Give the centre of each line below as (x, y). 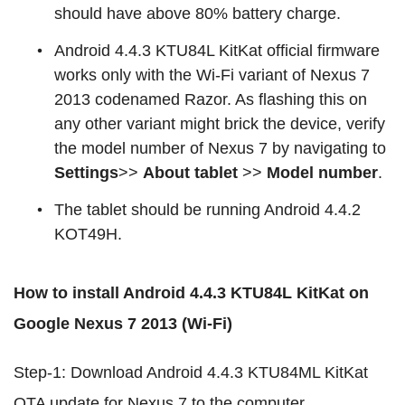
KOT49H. (88, 234)
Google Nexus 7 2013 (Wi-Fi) (123, 324)
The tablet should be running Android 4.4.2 (207, 210)
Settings (86, 173)
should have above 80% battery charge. (198, 14)
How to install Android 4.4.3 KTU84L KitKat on (191, 293)
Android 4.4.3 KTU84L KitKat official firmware (217, 51)
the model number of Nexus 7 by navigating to (220, 148)
